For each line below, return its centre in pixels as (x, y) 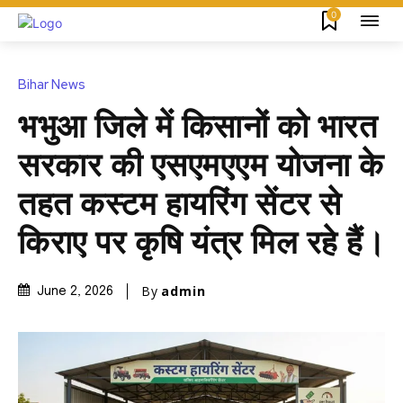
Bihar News (52, 84)
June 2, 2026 (75, 292)
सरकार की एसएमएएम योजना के (201, 167)
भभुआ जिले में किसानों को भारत (197, 128)
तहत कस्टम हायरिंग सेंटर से (180, 206)
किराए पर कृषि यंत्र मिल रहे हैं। (201, 244)
